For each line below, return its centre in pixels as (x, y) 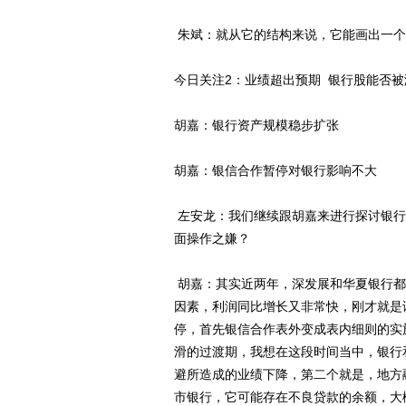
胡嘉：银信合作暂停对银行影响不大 (275, 170)
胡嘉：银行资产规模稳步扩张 (256, 125)
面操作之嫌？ (212, 238)
